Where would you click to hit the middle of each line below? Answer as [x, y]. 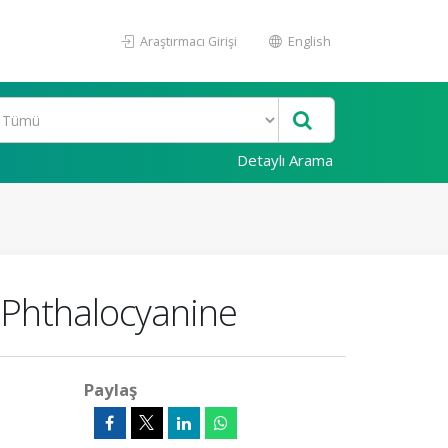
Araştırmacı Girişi [187, 41]
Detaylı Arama [285, 160]
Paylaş [110, 389]
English [308, 41]
